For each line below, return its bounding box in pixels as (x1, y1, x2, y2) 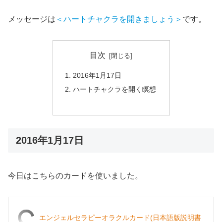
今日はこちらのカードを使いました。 (8, 171, 143, 180)
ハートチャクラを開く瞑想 (72, 85, 156, 93)
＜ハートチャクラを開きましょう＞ (55, 14, 182, 23)
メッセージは (8, 14, 55, 23)
